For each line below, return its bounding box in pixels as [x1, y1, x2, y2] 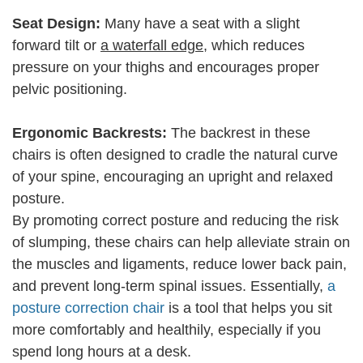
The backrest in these [171, 125, 310, 142]
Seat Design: [12, 15, 100, 32]
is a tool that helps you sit [169, 300, 332, 317]
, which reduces [203, 37, 305, 54]
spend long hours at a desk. [12, 344, 191, 361]
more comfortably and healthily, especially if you [12, 322, 321, 339]
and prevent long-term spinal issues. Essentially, [12, 278, 327, 295]
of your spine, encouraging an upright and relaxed [12, 169, 333, 186]
